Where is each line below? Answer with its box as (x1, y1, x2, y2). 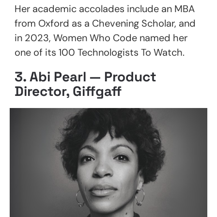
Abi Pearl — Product (30, 68, 156, 86)
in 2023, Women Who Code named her (15, 31, 187, 45)
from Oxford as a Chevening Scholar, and (15, 17, 196, 30)
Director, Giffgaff (15, 82, 122, 100)
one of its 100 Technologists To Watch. (15, 46, 185, 59)
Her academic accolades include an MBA (15, 2, 195, 15)
